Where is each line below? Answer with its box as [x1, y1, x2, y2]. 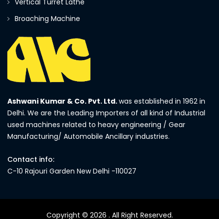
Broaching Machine [15, 14, 80, 24]
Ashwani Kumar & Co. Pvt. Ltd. [7, 96, 119, 107]
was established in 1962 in [119, 96, 205, 107]
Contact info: [7, 154, 54, 165]
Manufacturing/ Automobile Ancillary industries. [7, 131, 170, 142]
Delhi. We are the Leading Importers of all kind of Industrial [7, 108, 205, 118]
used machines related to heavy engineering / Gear [7, 120, 185, 130]
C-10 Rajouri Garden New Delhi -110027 [7, 166, 136, 176]
